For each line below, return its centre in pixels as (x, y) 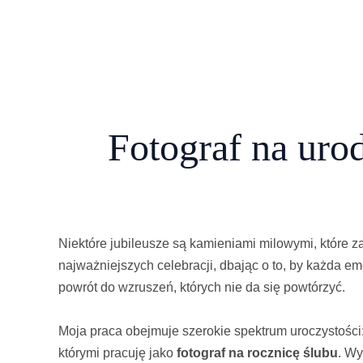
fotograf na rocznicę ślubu (257, 353)
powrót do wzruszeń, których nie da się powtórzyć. (202, 287)
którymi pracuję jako (117, 353)
